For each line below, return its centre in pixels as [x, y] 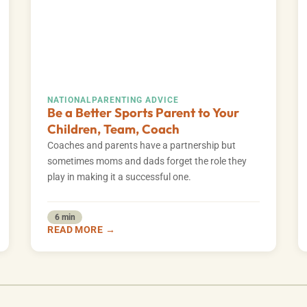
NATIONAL [70, 100]
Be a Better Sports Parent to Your [144, 112]
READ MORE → [81, 230]
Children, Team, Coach [114, 129]
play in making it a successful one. [120, 177]
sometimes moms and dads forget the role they [147, 161]
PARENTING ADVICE [136, 100]
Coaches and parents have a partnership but [142, 145]
